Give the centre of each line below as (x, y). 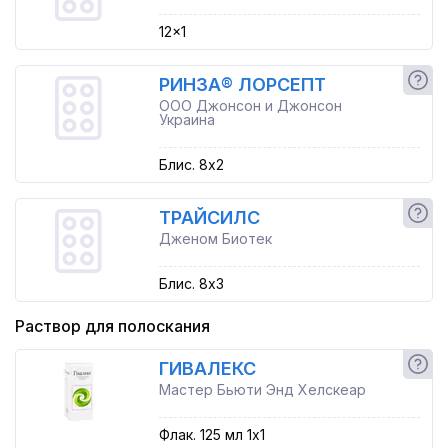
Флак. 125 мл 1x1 (211, 434)
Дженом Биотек (215, 238)
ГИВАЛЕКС (207, 368)
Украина (186, 119)
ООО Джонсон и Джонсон (250, 105)
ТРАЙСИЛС (209, 217)
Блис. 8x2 (191, 164)
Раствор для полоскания (112, 326)
